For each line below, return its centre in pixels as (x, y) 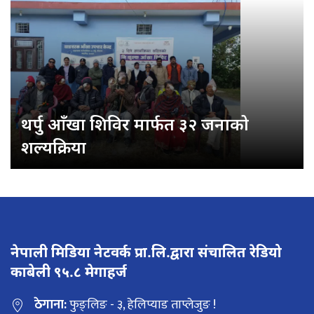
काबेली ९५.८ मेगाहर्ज (69, 272)
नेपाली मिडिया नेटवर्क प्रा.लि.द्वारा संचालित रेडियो (146, 252)
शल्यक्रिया (54, 147)
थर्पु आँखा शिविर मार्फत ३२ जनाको (135, 124)
